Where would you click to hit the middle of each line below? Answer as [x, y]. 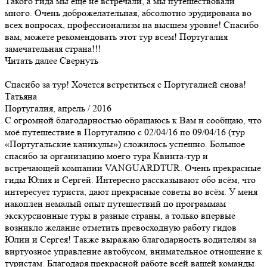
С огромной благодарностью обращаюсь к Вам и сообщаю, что [133, 120]
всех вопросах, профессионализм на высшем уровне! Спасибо [132, 24]
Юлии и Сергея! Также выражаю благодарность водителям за [131, 239]
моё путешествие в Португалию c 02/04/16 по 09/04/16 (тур [125, 132]
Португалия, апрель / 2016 [58, 108]
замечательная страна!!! [53, 48]
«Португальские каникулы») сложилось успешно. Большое [125, 144]
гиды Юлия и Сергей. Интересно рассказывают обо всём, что [130, 179]
